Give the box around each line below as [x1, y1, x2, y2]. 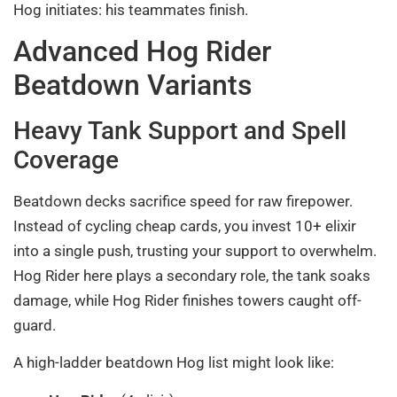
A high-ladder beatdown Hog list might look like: [13, 354, 334, 372]
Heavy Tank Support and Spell [13, 116, 346, 146]
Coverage [13, 145, 119, 175]
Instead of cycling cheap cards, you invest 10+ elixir [13, 217, 356, 236]
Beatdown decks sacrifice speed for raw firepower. [13, 192, 353, 211]
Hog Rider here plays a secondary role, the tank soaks [13, 267, 370, 285]
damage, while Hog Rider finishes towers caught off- [13, 292, 362, 310]
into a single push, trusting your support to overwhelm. [13, 242, 377, 261]
